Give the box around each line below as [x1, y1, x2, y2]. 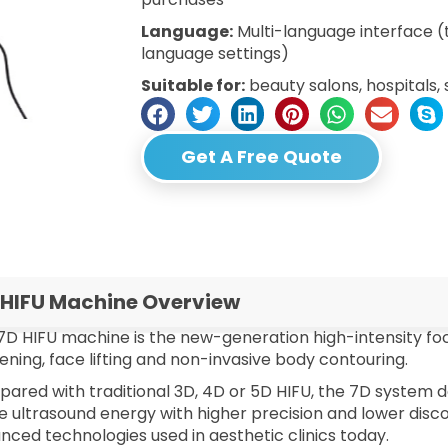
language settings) [141, 42, 290, 66]
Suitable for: [141, 74, 246, 98]
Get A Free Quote [181, 143, 343, 169]
